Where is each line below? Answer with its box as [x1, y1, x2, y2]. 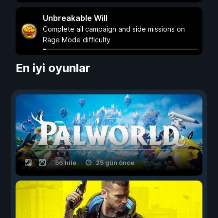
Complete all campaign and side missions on [43, 25, 185, 33]
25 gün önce [96, 159, 134, 166]
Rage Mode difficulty [43, 36, 110, 44]
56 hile [55, 159, 76, 166]
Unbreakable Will [43, 13, 108, 23]
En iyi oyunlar [16, 61, 91, 75]
